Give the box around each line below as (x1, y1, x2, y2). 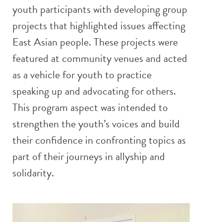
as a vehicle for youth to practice (12, 66, 152, 83)
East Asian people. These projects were (12, 34, 178, 51)
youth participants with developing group (12, 1, 187, 18)
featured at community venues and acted (12, 50, 187, 67)
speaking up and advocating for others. (12, 83, 176, 100)
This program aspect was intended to (12, 99, 168, 116)
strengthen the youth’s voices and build (12, 115, 180, 132)
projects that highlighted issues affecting (12, 17, 185, 34)
